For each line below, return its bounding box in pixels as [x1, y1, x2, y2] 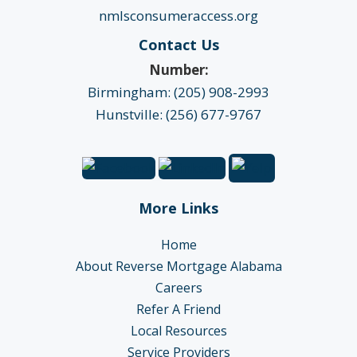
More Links [139, 198, 218, 218]
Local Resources [130, 321, 227, 339]
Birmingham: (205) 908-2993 [88, 82, 269, 101]
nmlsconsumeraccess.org [99, 6, 258, 25]
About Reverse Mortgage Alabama [75, 257, 282, 275]
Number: [148, 60, 209, 79]
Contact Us [138, 34, 219, 54]
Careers [155, 278, 202, 296]
